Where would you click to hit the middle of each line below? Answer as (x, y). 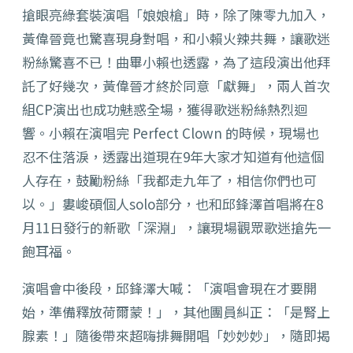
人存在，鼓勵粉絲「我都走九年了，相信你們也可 (169, 180)
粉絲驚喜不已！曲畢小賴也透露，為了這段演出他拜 (176, 62)
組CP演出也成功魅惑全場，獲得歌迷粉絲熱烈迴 (165, 110)
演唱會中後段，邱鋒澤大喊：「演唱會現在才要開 (169, 288)
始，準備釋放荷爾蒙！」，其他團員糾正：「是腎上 (176, 312)
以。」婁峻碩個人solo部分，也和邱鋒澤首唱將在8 (173, 204)
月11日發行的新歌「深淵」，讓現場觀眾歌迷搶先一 (176, 228)
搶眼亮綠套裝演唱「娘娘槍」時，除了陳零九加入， (176, 15)
